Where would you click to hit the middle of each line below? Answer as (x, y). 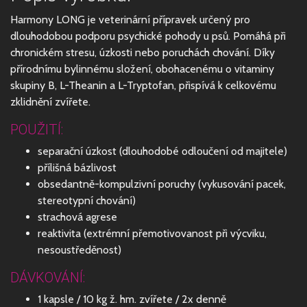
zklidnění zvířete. (50, 102)
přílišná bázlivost (77, 168)
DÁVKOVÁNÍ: (48, 278)
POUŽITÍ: (37, 130)
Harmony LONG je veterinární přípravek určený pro (130, 20)
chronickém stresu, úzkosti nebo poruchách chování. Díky (143, 53)
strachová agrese (77, 217)
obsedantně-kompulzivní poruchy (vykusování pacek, (162, 184)
